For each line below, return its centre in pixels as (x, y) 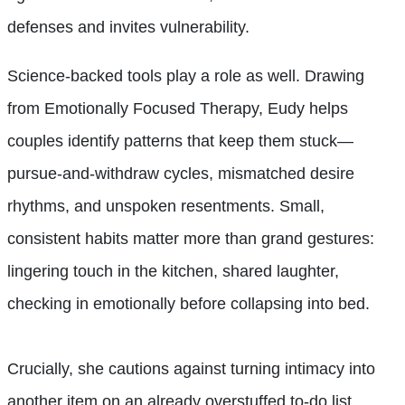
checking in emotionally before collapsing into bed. (188, 303)
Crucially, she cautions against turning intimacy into (191, 368)
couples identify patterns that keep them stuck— (180, 141)
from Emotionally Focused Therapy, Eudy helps (178, 108)
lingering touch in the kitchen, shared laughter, (173, 271)
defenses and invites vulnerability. (128, 27)
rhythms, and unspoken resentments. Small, (166, 206)
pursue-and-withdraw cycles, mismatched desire (181, 173)
